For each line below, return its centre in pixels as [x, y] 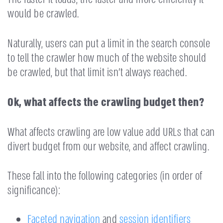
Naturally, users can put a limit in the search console [109, 43]
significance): [34, 191]
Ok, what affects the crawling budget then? [106, 102]
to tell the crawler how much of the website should [107, 58]
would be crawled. [43, 14]
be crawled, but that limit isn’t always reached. [97, 72]
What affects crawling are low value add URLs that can [111, 132]
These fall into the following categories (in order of [105, 176]
